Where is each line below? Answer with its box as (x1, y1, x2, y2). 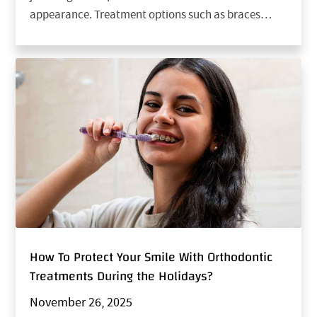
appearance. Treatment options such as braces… (30, 6, 272, 22)
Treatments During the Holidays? (30, 264, 214, 288)
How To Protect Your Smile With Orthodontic (30, 245, 273, 269)
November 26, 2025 (30, 294, 133, 311)
